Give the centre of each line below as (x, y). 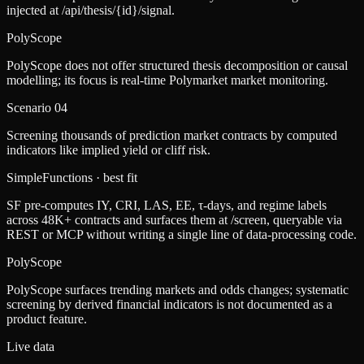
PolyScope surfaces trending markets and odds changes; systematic (178, 290)
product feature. (47, 319)
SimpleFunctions (51, 178)
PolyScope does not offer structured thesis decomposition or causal (177, 66)
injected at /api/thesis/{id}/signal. (91, 11)
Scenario (30, 108)
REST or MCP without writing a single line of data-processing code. (182, 235)
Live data (30, 347)
